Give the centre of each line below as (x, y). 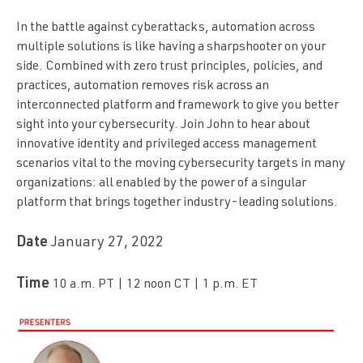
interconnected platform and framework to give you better (177, 106)
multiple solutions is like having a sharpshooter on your (171, 48)
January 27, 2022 (106, 243)
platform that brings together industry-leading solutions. (177, 203)
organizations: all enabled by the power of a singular (161, 184)
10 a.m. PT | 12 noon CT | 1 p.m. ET (155, 285)
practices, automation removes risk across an (143, 87)
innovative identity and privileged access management (167, 145)
